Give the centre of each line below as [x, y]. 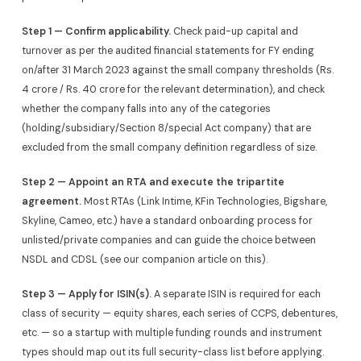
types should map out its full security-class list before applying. [172, 353]
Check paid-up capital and [234, 31]
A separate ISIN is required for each [236, 295]
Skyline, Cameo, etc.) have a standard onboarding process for [167, 221]
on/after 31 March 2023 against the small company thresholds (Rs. [177, 70]
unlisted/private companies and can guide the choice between [168, 241]
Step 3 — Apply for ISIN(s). [86, 295]
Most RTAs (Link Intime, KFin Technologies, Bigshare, [204, 202]
